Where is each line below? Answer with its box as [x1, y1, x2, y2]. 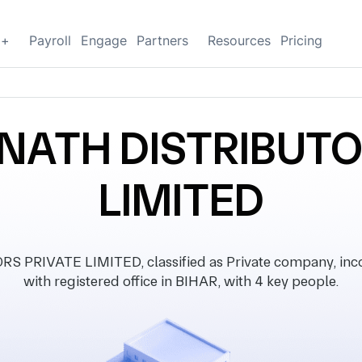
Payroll [29, 32, 71, 48]
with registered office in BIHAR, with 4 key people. [23, 272, 339, 289]
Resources [208, 32, 271, 48]
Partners [137, 32, 188, 48]
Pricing [280, 32, 322, 48]
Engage [81, 32, 127, 48]
